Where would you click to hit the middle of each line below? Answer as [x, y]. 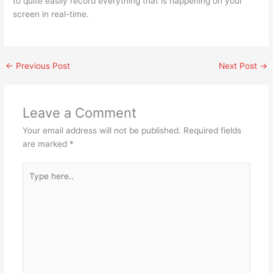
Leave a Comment [79, 112]
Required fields [212, 130]
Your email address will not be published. [101, 130]
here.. [33, 183]
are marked [46, 144]
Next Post [239, 66]
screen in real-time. [51, 14]
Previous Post [42, 66]
